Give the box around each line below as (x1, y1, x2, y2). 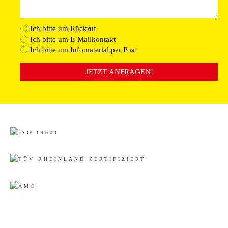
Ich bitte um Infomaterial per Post (30, 46, 136, 54)
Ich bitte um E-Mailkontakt (30, 35, 116, 43)
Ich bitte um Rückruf (30, 24, 96, 33)
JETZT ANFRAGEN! (85, 68, 153, 76)
